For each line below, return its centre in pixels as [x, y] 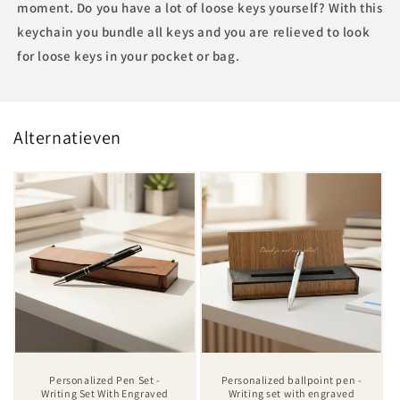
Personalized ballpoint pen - [292, 380]
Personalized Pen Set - [105, 380]
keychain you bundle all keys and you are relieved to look [194, 32]
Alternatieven [67, 137]
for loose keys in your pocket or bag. [129, 56]
